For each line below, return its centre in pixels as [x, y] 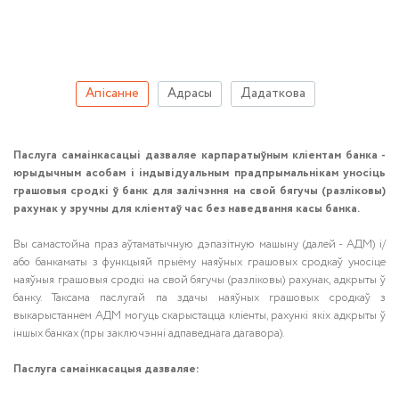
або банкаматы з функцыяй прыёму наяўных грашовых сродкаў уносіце [199, 262]
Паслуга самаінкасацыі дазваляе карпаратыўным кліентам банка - [199, 155]
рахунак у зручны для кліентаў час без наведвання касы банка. [187, 209]
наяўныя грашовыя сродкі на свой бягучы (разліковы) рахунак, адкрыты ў [199, 280]
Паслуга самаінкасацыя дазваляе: [106, 369]
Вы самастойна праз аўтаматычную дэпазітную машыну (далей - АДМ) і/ [199, 244]
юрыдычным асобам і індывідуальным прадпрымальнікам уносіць [199, 173]
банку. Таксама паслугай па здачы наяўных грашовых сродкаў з [199, 298]
